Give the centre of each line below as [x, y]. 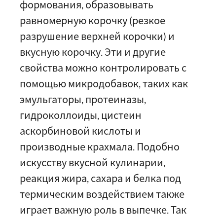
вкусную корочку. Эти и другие [93, 52]
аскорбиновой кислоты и [80, 131]
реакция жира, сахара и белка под [100, 178]
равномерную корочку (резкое [92, 20]
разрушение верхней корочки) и [97, 36]
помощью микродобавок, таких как [104, 83]
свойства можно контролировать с [103, 68]
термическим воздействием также [102, 194]
